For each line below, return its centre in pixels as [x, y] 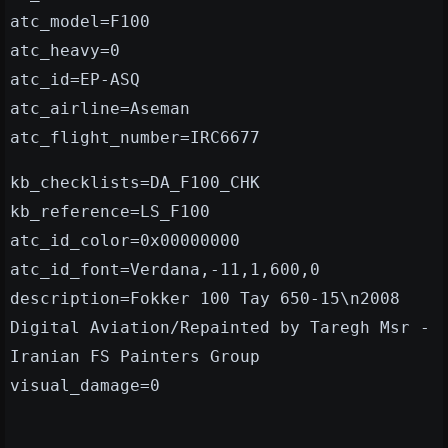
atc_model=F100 [80, 22]
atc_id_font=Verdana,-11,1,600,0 [165, 270]
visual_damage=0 [85, 386]
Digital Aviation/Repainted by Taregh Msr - [220, 328]
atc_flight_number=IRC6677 [135, 138]
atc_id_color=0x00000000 [125, 241]
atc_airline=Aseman [100, 109]
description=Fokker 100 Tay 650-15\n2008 [205, 299]
